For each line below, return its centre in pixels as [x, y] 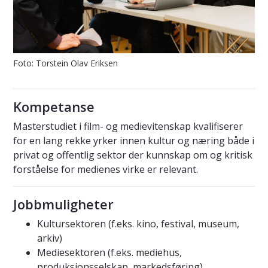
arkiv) [50, 238]
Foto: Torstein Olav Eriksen [66, 63]
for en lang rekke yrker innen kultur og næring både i [134, 141]
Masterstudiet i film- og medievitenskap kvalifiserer [128, 127]
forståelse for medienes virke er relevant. [106, 170]
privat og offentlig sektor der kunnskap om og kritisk [133, 155]
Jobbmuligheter [63, 204]
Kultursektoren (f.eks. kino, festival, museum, [138, 224]
